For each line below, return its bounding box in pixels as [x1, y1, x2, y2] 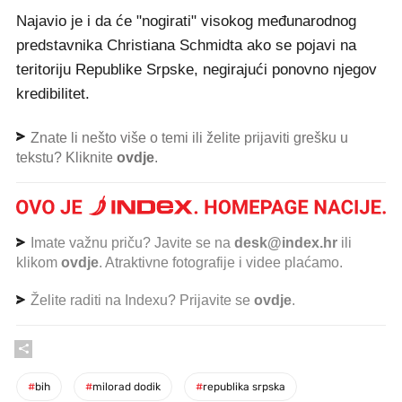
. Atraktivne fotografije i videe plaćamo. [99, 255, 343, 271]
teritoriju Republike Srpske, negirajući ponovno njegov [16, 60, 377, 78]
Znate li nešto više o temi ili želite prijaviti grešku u [27, 129, 348, 145]
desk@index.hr [234, 235, 337, 251]
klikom [16, 255, 61, 271]
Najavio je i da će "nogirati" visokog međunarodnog [16, 12, 356, 30]
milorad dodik [92, 380, 161, 394]
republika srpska [203, 380, 285, 394]
